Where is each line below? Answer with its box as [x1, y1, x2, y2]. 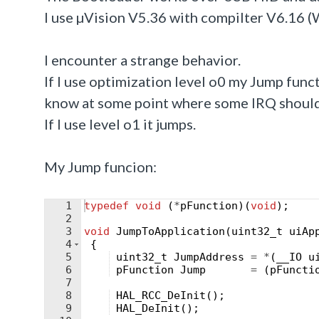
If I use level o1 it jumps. [44, 115, 196, 132]
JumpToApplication [116, 225, 225, 238]
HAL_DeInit [116, 302, 180, 315]
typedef [84, 199, 129, 212]
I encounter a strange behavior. [44, 51, 241, 68]
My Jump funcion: [44, 158, 157, 175]
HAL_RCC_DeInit [116, 289, 206, 302]
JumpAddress [174, 251, 244, 263]
